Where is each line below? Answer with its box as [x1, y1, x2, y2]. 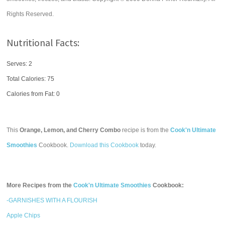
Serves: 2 [7, 60, 33, 67]
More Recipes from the [7, 182, 74, 189]
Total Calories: [7, 75, 48, 82]
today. [139, 142, 157, 149]
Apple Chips [7, 212, 41, 219]
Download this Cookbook [70, 142, 139, 149]
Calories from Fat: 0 [7, 90, 60, 97]
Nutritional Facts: [7, 36, 80, 49]
